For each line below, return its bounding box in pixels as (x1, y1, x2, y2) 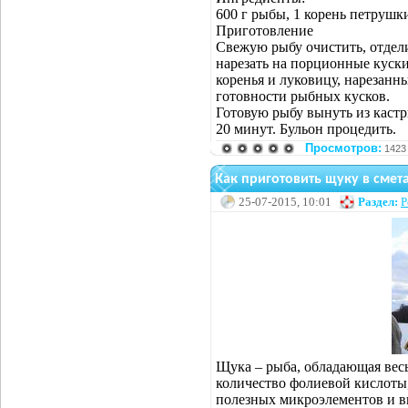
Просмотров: (305, 140, 382, 155)
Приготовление (216, 22, 313, 38)
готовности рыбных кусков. (216, 87, 390, 104)
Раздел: (358, 194, 398, 209)
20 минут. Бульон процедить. (216, 120, 396, 137)
